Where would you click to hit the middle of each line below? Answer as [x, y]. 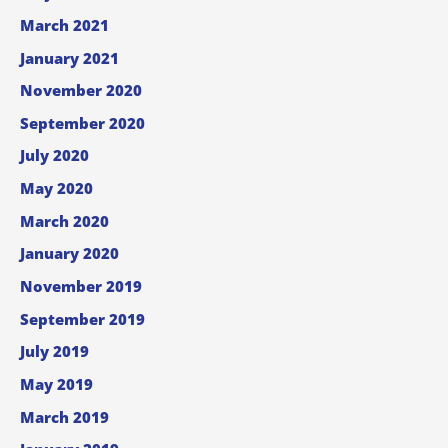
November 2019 [81, 285]
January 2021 [69, 57]
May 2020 [56, 188]
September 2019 [82, 318]
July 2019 [54, 351]
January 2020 [69, 253]
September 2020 [82, 122]
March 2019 [64, 416]
